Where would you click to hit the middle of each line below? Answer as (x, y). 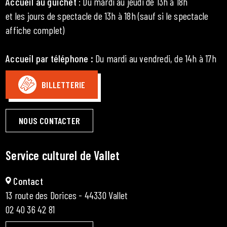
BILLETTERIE (64, 84)
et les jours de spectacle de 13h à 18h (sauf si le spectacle (107, 15)
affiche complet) (35, 30)
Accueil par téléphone (48, 58)
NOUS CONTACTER (50, 120)
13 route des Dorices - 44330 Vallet (67, 195)
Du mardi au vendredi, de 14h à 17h (156, 58)
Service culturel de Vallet (63, 155)
